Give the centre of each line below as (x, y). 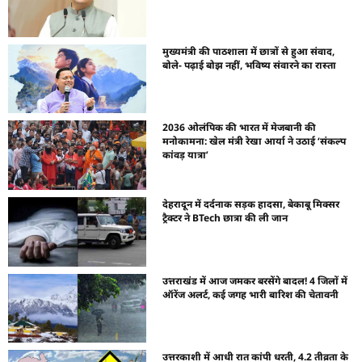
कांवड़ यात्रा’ (186, 155)
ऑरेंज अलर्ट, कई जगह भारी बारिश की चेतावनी (251, 294)
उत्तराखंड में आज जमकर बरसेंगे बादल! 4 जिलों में (255, 280)
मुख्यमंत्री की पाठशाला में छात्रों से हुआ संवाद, (249, 51)
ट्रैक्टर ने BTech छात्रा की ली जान (225, 217)
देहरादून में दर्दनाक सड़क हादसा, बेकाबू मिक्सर (251, 204)
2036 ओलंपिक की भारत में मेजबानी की (240, 128)
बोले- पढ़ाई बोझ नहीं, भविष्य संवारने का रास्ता (250, 65)
